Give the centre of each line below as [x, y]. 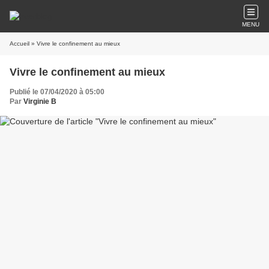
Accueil [20, 44]
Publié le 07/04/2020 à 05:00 [57, 92]
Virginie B [40, 101]
